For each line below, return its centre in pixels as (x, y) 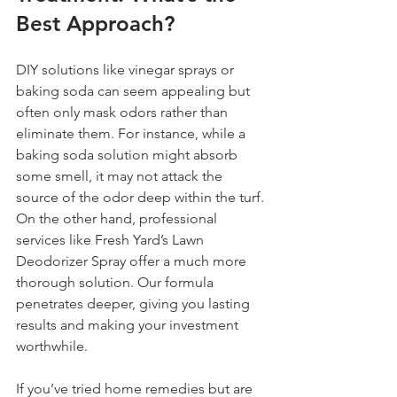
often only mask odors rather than (124, 112)
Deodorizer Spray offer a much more (133, 261)
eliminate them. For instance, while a (132, 133)
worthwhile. (52, 346)
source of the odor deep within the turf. (142, 197)
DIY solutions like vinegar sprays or (127, 69)
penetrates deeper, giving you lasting (135, 303)
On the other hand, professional (118, 218)
